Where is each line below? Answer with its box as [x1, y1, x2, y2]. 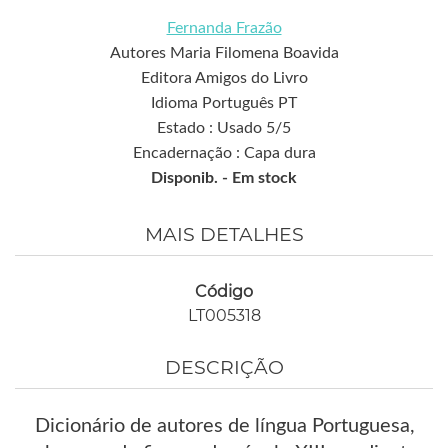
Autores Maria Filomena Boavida [109, 44, 339, 61]
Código [195, 281, 253, 301]
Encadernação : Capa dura [132, 144, 316, 161]
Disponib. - [151, 169, 232, 186]
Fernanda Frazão [166, 19, 282, 36]
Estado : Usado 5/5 [157, 119, 291, 136]
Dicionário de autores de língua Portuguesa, [35, 416, 415, 437]
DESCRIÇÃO [164, 356, 284, 380]
